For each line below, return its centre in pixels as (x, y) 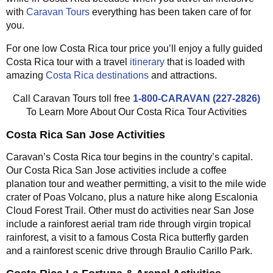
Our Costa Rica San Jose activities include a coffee (116, 170)
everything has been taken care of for (170, 12)
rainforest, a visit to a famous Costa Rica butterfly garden (127, 237)
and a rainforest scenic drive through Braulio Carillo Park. (129, 250)
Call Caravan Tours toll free (73, 98)
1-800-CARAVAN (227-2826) (197, 98)
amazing (26, 75)
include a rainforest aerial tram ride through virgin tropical (129, 224)
